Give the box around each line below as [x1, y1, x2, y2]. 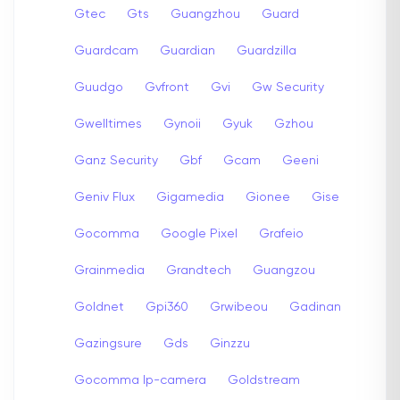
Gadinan [289, 300, 341, 313]
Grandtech [166, 263, 231, 277]
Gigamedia [156, 190, 224, 204]
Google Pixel [161, 227, 237, 240]
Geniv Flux [74, 190, 135, 204]
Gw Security [252, 80, 324, 94]
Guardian [160, 44, 215, 57]
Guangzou [253, 263, 315, 277]
